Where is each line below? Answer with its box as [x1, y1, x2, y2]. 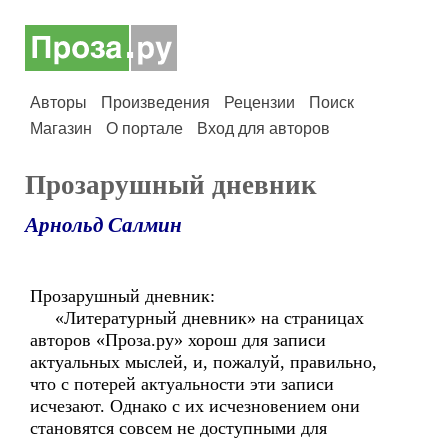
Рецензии [224, 94, 295, 111]
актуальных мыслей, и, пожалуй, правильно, [30, 352, 377, 372]
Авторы [30, 94, 87, 111]
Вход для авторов [197, 120, 330, 137]
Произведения [101, 94, 210, 111]
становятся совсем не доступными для [30, 418, 327, 438]
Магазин [30, 120, 92, 137]
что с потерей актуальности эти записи [30, 374, 334, 394]
